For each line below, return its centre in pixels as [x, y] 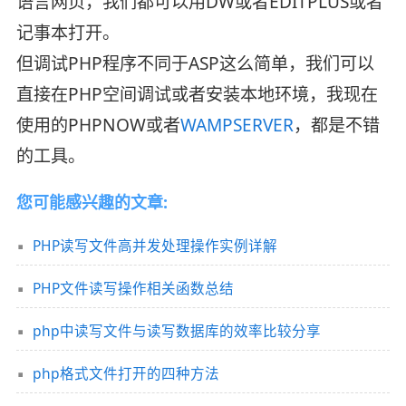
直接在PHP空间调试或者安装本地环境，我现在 [197, 94]
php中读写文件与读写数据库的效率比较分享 [176, 331]
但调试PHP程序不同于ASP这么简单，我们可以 [195, 63]
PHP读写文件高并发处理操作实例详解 [155, 246]
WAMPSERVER [237, 125]
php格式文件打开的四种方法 [126, 374]
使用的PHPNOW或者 [98, 125]
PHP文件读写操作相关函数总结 [133, 289]
